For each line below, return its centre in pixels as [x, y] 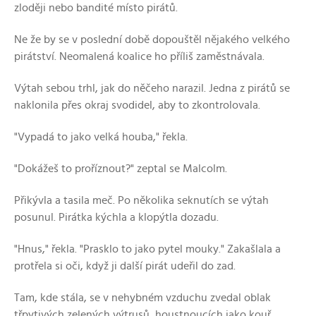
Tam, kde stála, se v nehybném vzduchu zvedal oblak [142, 297]
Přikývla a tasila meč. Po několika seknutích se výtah [141, 200]
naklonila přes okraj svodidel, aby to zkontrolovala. [137, 105]
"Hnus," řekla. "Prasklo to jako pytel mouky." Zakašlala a [147, 249]
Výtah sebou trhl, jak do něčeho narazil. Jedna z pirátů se [152, 88]
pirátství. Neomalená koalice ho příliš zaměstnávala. [139, 56]
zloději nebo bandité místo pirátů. [96, 7]
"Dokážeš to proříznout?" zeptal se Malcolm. [121, 168]
